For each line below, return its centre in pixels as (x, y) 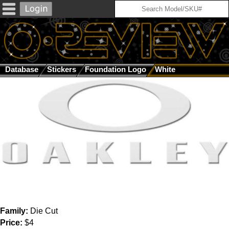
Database (22, 70)
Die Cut (43, 211)
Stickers (62, 70)
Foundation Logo (116, 70)
